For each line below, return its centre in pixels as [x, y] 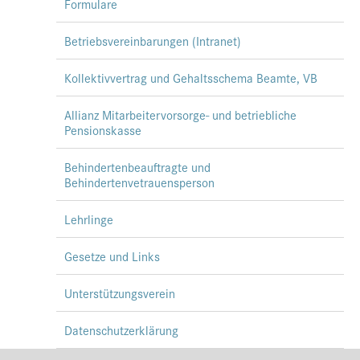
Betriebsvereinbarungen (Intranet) [153, 41]
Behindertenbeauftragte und [137, 167]
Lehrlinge [89, 219]
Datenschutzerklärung [121, 330]
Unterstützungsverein [120, 293]
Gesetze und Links [112, 256]
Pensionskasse [103, 130]
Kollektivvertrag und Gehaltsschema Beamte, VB [191, 78]
